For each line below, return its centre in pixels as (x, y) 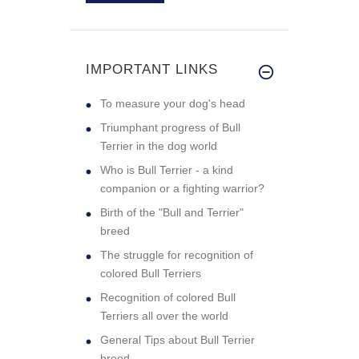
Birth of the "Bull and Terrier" (172, 212)
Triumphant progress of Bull (170, 127)
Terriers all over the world (164, 315)
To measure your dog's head (173, 103)
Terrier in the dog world (159, 145)
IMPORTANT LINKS (152, 69)
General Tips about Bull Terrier (177, 339)
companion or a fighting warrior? (182, 188)
